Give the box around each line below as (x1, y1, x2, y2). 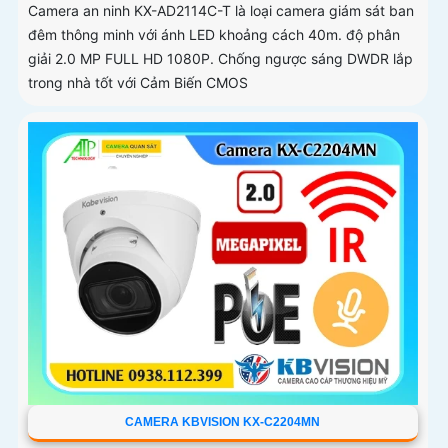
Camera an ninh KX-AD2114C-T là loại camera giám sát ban (28, 2, 414, 20)
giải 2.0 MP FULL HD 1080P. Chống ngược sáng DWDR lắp (28, 50, 413, 68)
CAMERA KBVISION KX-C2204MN (125, 415, 321, 430)
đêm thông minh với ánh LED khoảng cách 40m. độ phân (28, 26, 400, 44)
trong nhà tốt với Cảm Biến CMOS (28, 74, 248, 92)
